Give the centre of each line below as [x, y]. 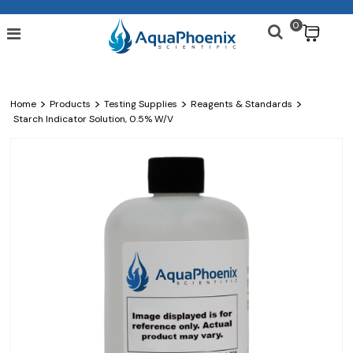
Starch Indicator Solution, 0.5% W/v [94, 119]
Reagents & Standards [242, 104]
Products [71, 104]
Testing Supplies [141, 104]
